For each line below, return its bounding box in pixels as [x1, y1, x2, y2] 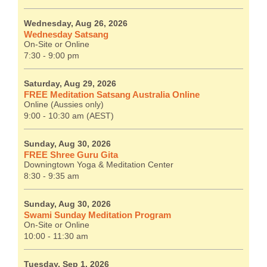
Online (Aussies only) [24, 100, 104, 110]
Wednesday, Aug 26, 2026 [24, 19, 128, 29]
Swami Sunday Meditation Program [24, 210, 171, 221]
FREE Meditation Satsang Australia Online [24, 89, 200, 100]
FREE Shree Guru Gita [24, 150, 118, 160]
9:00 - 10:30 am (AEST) [24, 111, 114, 121]
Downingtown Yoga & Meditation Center [24, 160, 173, 170]
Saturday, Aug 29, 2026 [24, 79, 116, 89]
